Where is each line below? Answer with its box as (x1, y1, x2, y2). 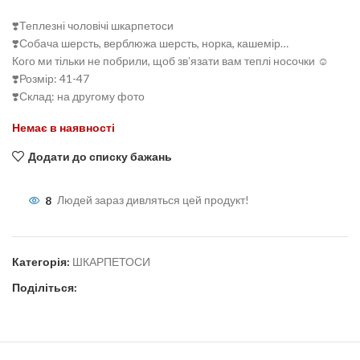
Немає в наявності (12, 121, 115, 135)
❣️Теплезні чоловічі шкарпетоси (12, 18, 174, 33)
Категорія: (12, 255, 70, 269)
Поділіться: (12, 280, 77, 295)
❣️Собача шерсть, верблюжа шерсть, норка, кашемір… (12, 36, 288, 51)
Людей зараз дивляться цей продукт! (57, 193, 249, 207)
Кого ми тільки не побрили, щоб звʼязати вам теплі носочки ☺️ (12, 54, 329, 68)
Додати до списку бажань (27, 149, 172, 163)
